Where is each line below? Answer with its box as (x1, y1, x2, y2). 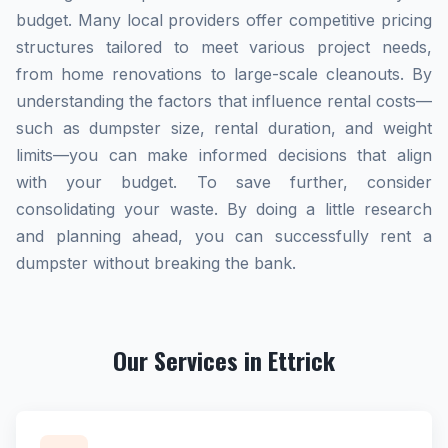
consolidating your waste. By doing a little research (16, 199, 432, 219)
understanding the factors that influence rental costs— (16, 91, 432, 111)
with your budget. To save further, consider (16, 172, 432, 192)
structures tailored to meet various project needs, (16, 37, 432, 57)
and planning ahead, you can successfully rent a (16, 226, 432, 246)
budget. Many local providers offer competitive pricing (16, 10, 432, 30)
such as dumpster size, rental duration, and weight (16, 118, 432, 138)
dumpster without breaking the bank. (16, 253, 296, 273)
